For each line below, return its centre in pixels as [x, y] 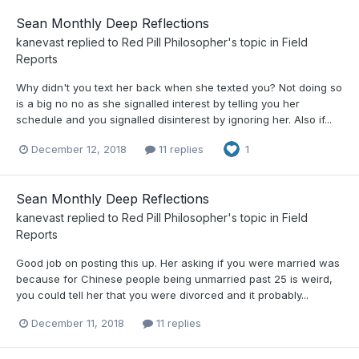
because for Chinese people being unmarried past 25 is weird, [174, 279]
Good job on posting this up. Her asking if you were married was [178, 263]
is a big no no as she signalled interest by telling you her [158, 104]
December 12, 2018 [79, 149]
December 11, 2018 [78, 323]
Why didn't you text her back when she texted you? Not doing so [179, 88]
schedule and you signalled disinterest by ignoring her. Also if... [174, 120]
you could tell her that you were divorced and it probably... [162, 295]
